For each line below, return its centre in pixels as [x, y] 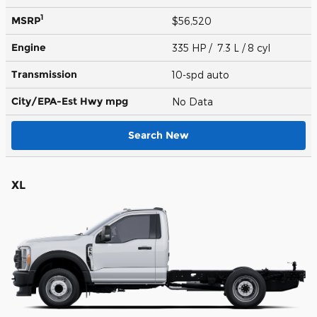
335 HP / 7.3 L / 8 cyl [223, 47]
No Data [195, 101]
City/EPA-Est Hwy [58, 101]
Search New [158, 135]
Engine [29, 47]
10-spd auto [202, 74]
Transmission [44, 74]
